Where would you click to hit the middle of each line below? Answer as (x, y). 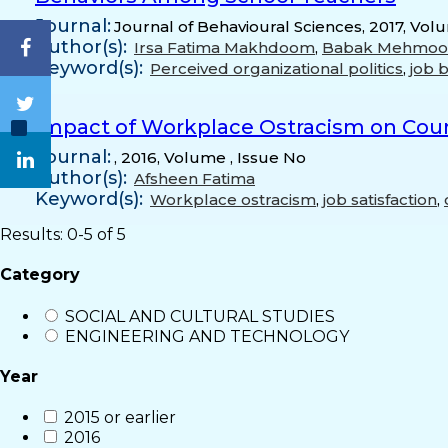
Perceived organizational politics (276, 68)
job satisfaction (380, 199)
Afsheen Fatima (194, 178)
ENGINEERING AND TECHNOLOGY (207, 336)
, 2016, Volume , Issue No (210, 157)
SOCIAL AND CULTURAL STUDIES (200, 316)
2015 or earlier (120, 418)
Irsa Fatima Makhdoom (224, 47)
